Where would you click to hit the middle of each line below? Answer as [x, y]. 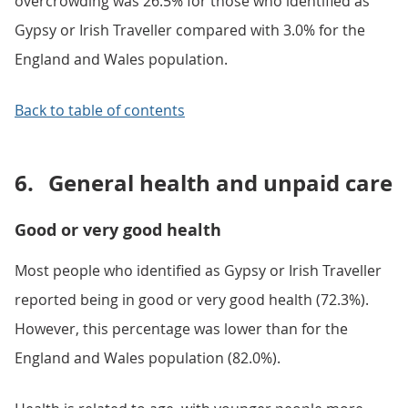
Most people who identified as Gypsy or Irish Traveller [198, 270]
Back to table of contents [100, 110]
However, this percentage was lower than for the [181, 329]
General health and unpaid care [220, 183]
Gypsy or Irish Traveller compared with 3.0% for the [190, 30]
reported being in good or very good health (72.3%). [192, 300]
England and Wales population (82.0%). [148, 358]
